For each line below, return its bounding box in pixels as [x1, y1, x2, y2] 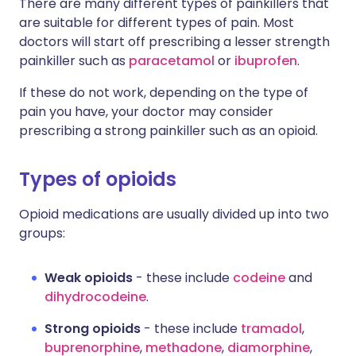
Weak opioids [44, 269, 133, 288]
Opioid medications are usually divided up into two [19, 205, 329, 224]
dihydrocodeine [44, 288, 146, 307]
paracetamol [129, 52, 215, 71]
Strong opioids [44, 319, 141, 339]
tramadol [241, 319, 302, 339]
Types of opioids [19, 166, 176, 193]
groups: [19, 224, 65, 243]
